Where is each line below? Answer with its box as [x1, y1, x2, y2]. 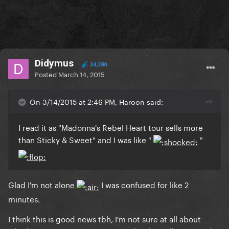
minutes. [8, 192, 40, 204]
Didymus [35, 57, 74, 70]
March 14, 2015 [58, 68, 105, 79]
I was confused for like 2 [99, 177, 189, 190]
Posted [35, 68, 58, 79]
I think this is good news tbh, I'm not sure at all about [8, 212, 201, 224]
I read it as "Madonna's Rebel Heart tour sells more [18, 121, 203, 133]
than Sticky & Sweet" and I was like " [18, 133, 153, 146]
